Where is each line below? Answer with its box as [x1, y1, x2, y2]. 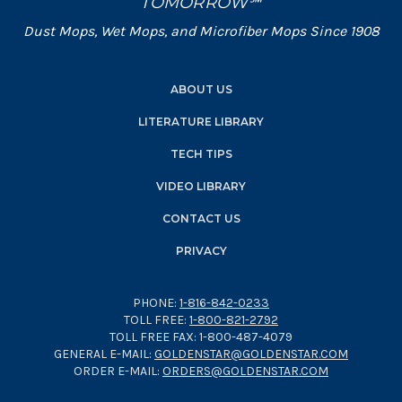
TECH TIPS [170, 147, 232, 161]
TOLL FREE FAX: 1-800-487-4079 [109, 329, 293, 345]
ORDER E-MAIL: [74, 363, 162, 379]
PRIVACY [175, 244, 227, 258]
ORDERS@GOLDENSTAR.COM [162, 363, 328, 379]
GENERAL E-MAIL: [54, 346, 154, 362]
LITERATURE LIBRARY [138, 115, 264, 128]
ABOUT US [170, 83, 232, 96]
